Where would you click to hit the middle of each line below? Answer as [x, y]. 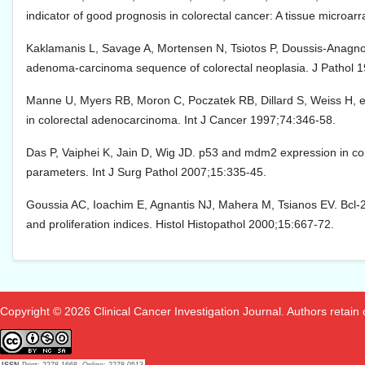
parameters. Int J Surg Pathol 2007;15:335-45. [146, 172]
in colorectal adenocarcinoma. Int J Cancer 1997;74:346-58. [181, 120]
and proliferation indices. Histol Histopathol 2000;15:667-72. [180, 224]
